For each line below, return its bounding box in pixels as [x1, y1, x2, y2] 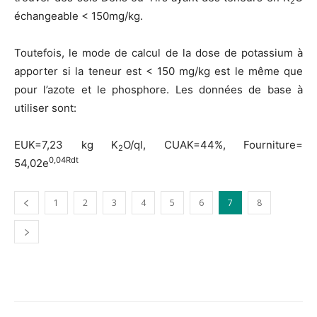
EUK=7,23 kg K [14, 138, 118, 152]
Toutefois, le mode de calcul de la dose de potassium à [14, 46, 303, 60]
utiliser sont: [14, 101, 76, 115]
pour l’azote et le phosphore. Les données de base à [14, 83, 303, 97]
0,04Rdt [49, 155, 79, 166]
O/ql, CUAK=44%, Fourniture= [123, 138, 303, 152]
